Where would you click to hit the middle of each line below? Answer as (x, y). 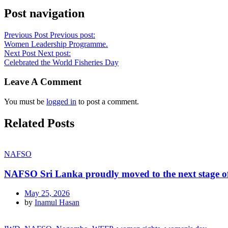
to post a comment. (108, 102)
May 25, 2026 (47, 193)
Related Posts (39, 123)
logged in (61, 102)
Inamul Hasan (57, 203)
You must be (25, 102)
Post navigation (44, 13)
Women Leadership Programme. (56, 44)
